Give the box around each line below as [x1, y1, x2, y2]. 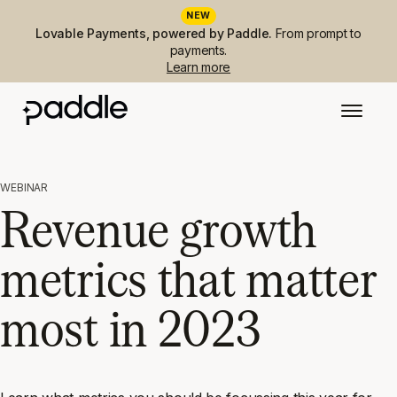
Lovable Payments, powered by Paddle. [35, 26, 276, 41]
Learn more [166, 59, 231, 74]
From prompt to [275, 26, 362, 41]
